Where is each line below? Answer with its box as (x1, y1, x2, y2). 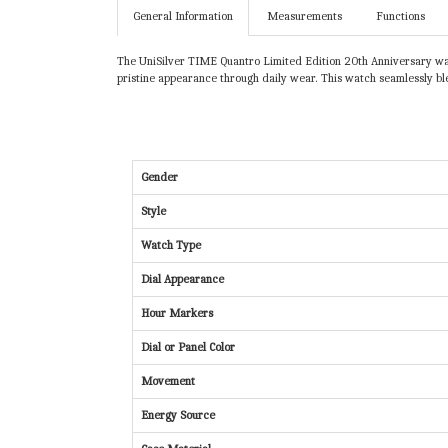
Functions (376, 9, 425, 24)
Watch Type (141, 238, 201, 253)
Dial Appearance (141, 272, 224, 287)
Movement (141, 374, 195, 389)
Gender (141, 170, 178, 185)
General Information (133, 9, 233, 24)
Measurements (267, 9, 342, 24)
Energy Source (141, 408, 215, 423)
